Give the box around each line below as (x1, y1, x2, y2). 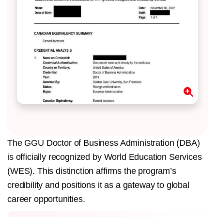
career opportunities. (7, 194, 85, 204)
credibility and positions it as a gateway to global (7, 180, 189, 190)
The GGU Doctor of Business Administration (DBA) (7, 138, 200, 148)
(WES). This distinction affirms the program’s (7, 166, 176, 176)
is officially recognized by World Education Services (7, 152, 202, 162)
